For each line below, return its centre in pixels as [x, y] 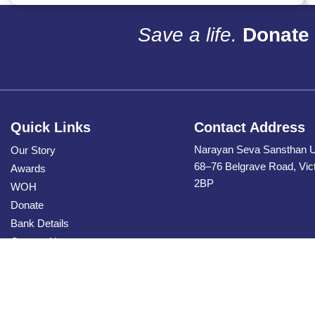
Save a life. [187, 35]
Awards [28, 169]
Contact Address [250, 128]
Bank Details [40, 224]
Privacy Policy [44, 260]
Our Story [33, 150]
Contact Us [37, 242]
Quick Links [51, 128]
